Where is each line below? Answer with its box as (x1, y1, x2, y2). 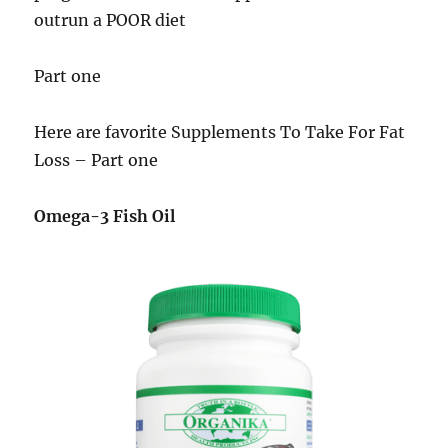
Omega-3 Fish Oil (34, 205, 176, 226)
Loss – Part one (34, 149, 159, 170)
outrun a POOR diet (34, 9, 187, 30)
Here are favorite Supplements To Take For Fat (34, 121, 406, 142)
